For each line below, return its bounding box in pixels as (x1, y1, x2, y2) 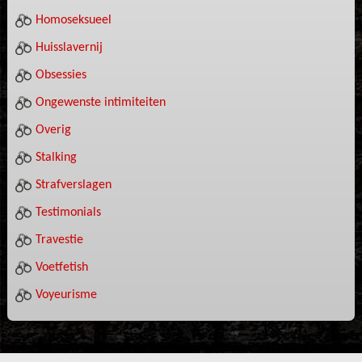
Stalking (35, 151, 77, 164)
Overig (35, 124, 71, 137)
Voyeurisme (35, 288, 97, 301)
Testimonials (35, 206, 101, 219)
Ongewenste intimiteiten (35, 96, 166, 109)
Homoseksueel (35, 14, 112, 27)
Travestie (35, 234, 83, 246)
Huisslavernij (35, 41, 103, 54)
